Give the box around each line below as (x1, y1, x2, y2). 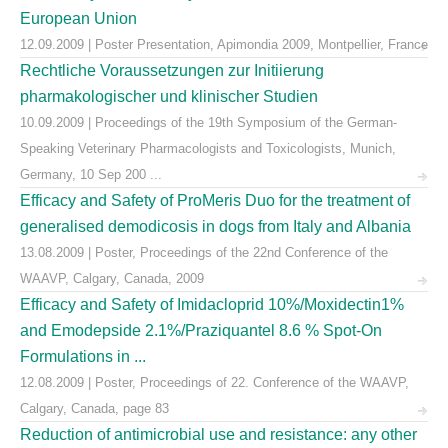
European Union (20, 10, 137, 27)
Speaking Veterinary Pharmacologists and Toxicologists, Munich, (20, 141, 396, 156)
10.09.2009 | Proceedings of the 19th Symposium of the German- (20, 115, 397, 130)
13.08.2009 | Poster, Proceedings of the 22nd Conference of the (20, 245, 388, 260)
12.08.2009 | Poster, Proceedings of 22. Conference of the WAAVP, (20, 375, 409, 390)
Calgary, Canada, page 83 (20, 401, 169, 416)
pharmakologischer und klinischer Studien (20, 88, 318, 105)
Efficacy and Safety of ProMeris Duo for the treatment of (20, 192, 410, 209)
